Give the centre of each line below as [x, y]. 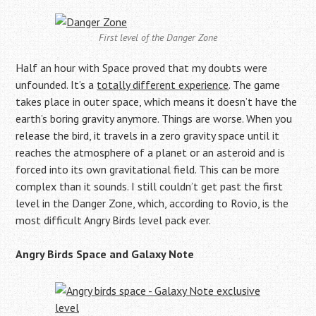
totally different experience [163, 85]
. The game [255, 85]
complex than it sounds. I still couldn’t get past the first [150, 186]
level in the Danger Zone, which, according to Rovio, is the [152, 203]
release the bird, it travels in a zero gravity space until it [148, 135]
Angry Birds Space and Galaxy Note [105, 254]
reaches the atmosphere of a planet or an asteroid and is [151, 152]
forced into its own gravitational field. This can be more [148, 169]
